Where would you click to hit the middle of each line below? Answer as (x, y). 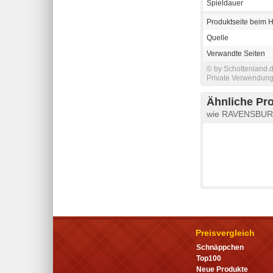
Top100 (209, 258)
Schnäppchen (220, 247)
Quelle (218, 37)
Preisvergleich (225, 232)
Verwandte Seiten (236, 53)
